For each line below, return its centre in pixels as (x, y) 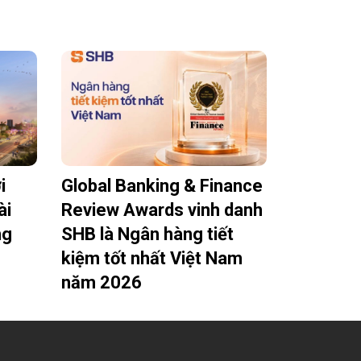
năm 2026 (102, 283)
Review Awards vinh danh (162, 210)
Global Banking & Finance (162, 186)
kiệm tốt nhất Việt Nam (152, 259)
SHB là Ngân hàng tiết (147, 234)
